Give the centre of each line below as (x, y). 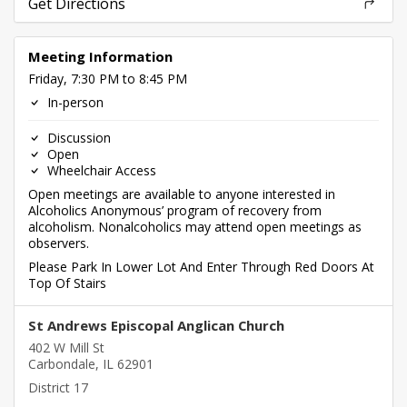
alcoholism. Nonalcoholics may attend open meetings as (195, 227)
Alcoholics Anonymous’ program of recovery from (175, 210)
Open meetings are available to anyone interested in (182, 194)
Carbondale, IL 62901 (91, 364)
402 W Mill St (66, 347)
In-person (74, 102)
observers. (59, 243)
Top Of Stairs (67, 283)
